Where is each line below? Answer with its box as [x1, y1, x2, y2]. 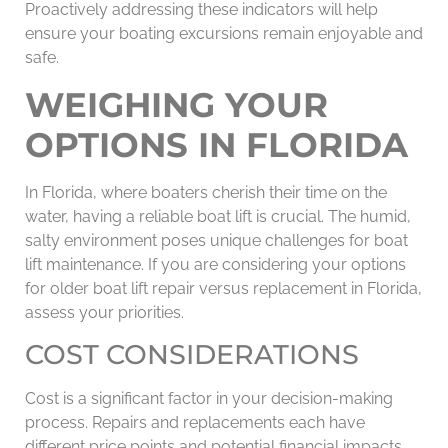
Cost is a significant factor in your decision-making [25, 389, 393, 409]
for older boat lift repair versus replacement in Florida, [25, 278, 422, 298]
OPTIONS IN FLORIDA [25, 123, 408, 166]
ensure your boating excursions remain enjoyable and [25, 24, 423, 44]
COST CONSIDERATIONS [25, 338, 359, 372]
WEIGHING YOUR [25, 83, 328, 126]
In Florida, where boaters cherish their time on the [25, 182, 387, 202]
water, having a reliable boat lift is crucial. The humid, [25, 206, 411, 226]
